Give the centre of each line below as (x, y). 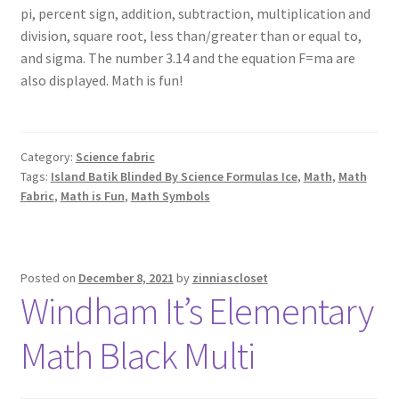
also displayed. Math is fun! (101, 80)
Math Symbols (170, 196)
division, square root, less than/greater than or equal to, (191, 35)
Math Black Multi (137, 355)
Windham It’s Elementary (196, 310)
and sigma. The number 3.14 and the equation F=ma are (187, 57)
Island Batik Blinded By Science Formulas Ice (174, 177)
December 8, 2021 (126, 277)
